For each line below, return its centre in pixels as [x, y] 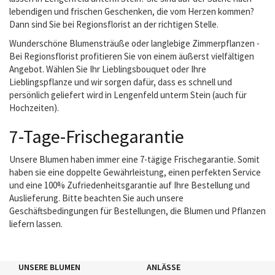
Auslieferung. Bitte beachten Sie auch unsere [96, 198]
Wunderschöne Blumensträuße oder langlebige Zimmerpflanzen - [134, 43]
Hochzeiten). [34, 108]
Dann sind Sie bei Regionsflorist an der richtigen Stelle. [115, 24]
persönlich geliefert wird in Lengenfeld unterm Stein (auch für [128, 95]
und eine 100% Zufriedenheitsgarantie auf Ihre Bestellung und [130, 185]
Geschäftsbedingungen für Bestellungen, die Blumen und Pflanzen [137, 211]
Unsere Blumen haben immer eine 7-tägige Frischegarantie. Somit [134, 159]
